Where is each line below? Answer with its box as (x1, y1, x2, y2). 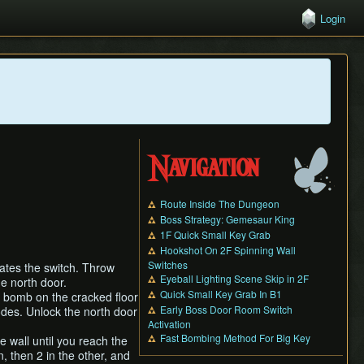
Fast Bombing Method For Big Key (160, 331, 310, 344)
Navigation (148, 154, 259, 185)
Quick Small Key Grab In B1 (160, 287, 282, 301)
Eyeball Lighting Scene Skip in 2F (160, 271, 309, 285)
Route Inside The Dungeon (160, 197, 279, 210)
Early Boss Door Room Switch (160, 302, 292, 316)
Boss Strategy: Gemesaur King (160, 212, 295, 226)
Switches (148, 258, 188, 271)
